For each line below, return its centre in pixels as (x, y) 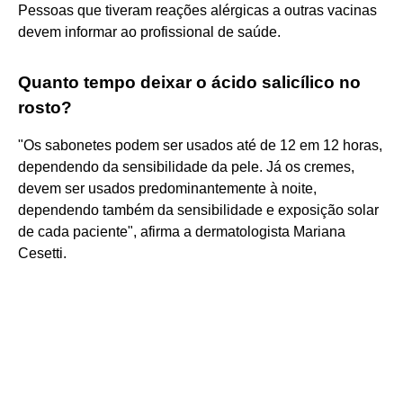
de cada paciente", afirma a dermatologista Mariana (182, 231)
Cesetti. (42, 253)
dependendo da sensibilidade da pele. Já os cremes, (186, 166)
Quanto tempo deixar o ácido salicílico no (189, 82)
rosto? (45, 107)
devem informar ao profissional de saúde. (149, 31)
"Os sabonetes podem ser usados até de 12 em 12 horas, (200, 145)
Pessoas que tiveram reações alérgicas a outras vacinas (197, 10)
